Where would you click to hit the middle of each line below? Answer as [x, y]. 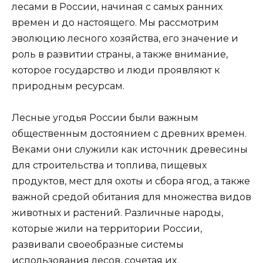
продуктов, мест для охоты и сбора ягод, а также [131, 181]
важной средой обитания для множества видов [131, 197]
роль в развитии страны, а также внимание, [120, 54]
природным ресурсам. [68, 86]
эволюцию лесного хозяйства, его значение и [125, 38]
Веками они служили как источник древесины [130, 149]
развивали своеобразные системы [98, 244]
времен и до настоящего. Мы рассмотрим [115, 22]
